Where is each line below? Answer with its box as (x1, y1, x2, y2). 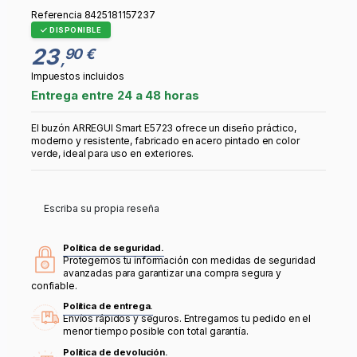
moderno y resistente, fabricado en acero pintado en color (31, 134, 300, 147)
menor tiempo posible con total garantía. (63, 325, 249, 338)
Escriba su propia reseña (44, 202, 159, 214)
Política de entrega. (63, 300, 154, 312)
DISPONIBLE (47, 25, 101, 35)
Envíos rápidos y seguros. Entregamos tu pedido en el (63, 312, 312, 325)
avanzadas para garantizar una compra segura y (63, 266, 282, 279)
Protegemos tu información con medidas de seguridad (63, 253, 316, 266)
